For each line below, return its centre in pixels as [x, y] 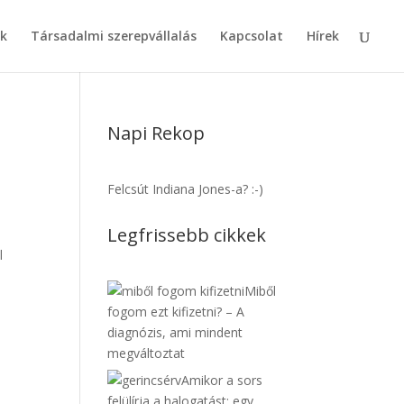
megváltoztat [147, 353]
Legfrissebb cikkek [187, 235]
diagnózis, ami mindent [175, 332]
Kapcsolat [252, 36]
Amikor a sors [222, 380]
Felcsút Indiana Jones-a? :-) [186, 189]
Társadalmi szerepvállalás [114, 36]
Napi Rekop [156, 133]
